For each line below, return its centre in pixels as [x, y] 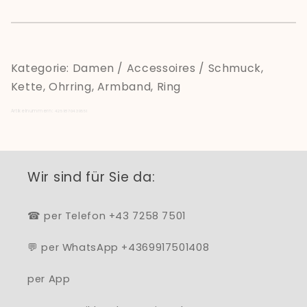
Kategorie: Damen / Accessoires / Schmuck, [137, 69]
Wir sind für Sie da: [91, 177]
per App [49, 279]
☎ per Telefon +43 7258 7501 [107, 216]
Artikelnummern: [33, 110]
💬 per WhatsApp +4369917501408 [119, 247]
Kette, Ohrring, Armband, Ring [96, 87]
